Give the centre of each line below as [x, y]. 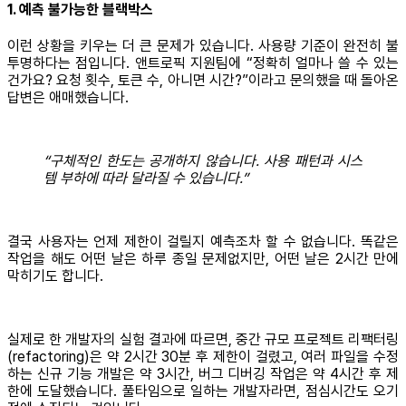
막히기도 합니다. [55, 275]
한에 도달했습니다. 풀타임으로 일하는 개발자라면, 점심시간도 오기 [203, 391]
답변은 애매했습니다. [68, 97]
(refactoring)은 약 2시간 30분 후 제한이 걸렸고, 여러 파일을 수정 [203, 356]
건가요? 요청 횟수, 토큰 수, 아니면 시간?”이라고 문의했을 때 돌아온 [203, 80]
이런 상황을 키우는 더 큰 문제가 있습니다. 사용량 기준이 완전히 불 [203, 45]
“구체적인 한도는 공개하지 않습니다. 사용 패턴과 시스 [203, 160]
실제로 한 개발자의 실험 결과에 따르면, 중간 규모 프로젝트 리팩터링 [203, 339]
